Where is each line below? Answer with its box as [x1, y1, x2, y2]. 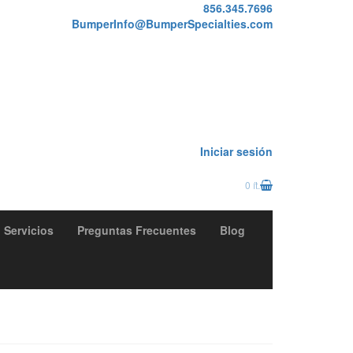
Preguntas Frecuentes [76, 221, 196, 238]
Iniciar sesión [200, 143, 273, 159]
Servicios [3, 221, 54, 238]
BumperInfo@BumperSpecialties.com [72, 16, 273, 32]
